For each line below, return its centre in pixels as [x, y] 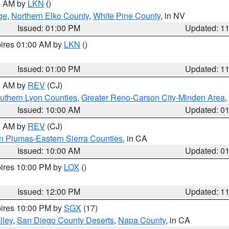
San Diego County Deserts [65, 220]
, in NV [173, 16]
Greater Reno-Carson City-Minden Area [153, 97]
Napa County [142, 220]
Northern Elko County [50, 16]
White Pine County [127, 16]
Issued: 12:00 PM [49, 191]
